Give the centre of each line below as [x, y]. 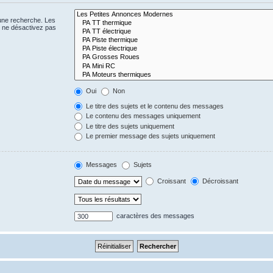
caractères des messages [155, 215]
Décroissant [220, 181]
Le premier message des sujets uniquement [150, 136]
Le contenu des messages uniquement [143, 116]
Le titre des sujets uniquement [129, 126]
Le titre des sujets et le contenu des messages [154, 106]
